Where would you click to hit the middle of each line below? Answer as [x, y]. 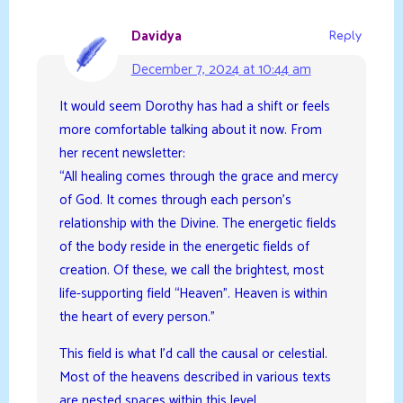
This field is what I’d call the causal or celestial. [193, 354]
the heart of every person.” [137, 317]
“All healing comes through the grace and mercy [198, 176]
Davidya [156, 36]
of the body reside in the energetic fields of [184, 246]
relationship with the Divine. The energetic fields [197, 223]
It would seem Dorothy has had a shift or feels [194, 106]
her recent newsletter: [122, 153]
